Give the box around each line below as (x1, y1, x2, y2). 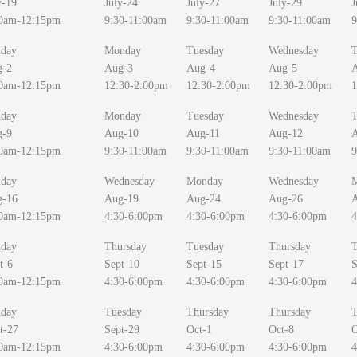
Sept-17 (269, 258, 304, 270)
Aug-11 (186, 127, 220, 139)
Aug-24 (186, 193, 221, 205)
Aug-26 (269, 193, 303, 205)
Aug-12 (269, 127, 303, 139)
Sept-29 (104, 324, 139, 335)
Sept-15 (186, 258, 222, 270)
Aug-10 (104, 127, 139, 139)
